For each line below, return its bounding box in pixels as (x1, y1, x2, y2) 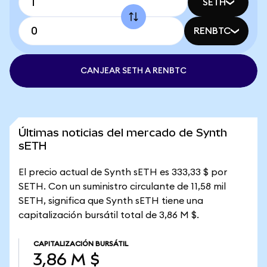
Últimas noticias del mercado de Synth (18, 126, 227, 139)
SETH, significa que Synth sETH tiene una (18, 196, 203, 206)
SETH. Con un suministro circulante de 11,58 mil (18, 182, 226, 191)
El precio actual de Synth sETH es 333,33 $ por (18, 167, 227, 177)
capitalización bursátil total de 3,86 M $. (18, 210, 199, 220)
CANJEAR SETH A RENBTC (80, 67, 187, 75)
